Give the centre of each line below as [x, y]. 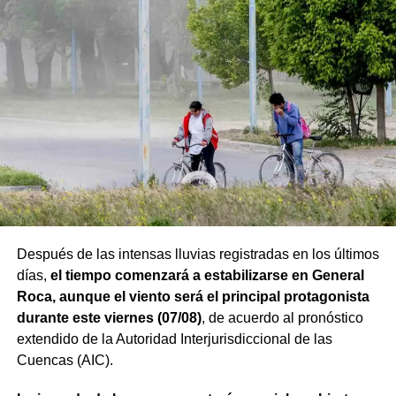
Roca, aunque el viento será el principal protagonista [193, 297]
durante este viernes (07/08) [109, 318]
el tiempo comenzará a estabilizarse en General [207, 276]
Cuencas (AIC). [65, 361]
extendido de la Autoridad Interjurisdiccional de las [174, 339]
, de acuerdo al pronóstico [282, 318]
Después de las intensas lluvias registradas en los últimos [198, 255]
